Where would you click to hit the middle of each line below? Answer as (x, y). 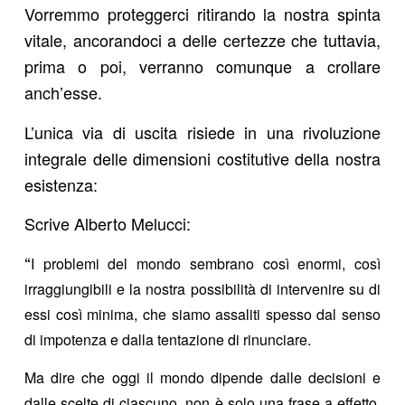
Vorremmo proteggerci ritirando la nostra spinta (202, 14)
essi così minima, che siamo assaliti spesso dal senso (202, 314)
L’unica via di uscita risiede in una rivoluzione (202, 132)
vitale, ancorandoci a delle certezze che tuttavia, (202, 40)
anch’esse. (63, 93)
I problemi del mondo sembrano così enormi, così (206, 263)
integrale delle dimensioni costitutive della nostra (202, 158)
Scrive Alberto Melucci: (107, 224)
